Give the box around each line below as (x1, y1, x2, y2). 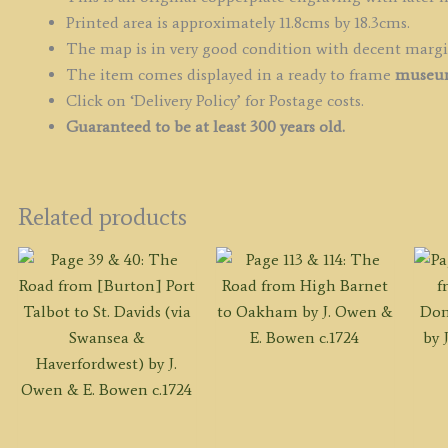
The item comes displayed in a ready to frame (65, 65, 395, 85)
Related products (17, 202, 187, 232)
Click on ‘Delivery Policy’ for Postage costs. (65, 91, 364, 111)
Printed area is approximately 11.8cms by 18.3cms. (65, 13, 410, 33)
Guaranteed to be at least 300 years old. (65, 117, 345, 137)
